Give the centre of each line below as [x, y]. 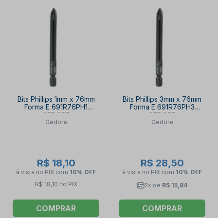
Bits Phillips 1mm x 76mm [56, 99]
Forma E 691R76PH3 [162, 107]
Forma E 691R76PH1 [56, 107]
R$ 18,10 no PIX [56, 184]
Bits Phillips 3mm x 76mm [162, 99]
